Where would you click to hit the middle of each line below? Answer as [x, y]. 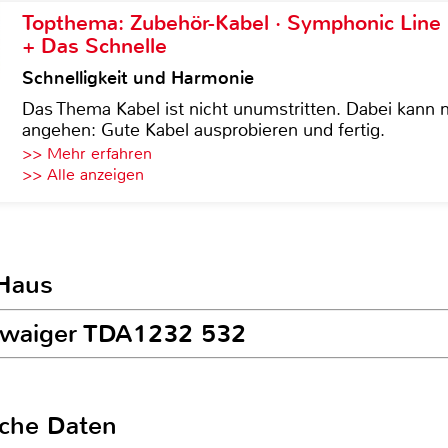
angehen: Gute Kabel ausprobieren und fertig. [203, 130]
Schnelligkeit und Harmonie [138, 78]
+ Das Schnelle [94, 46]
